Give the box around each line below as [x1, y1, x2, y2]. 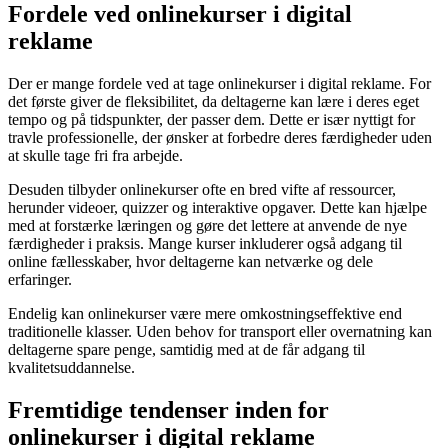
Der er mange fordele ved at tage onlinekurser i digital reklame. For [8, 74, 431, 92]
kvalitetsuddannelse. [8, 358, 135, 376]
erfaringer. [8, 270, 72, 288]
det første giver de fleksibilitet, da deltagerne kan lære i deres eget [8, 92, 419, 110]
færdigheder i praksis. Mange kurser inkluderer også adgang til [8, 234, 402, 252]
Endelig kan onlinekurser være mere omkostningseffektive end [8, 304, 402, 322]
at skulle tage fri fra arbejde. [8, 146, 183, 164]
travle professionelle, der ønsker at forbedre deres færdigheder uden [8, 128, 432, 146]
